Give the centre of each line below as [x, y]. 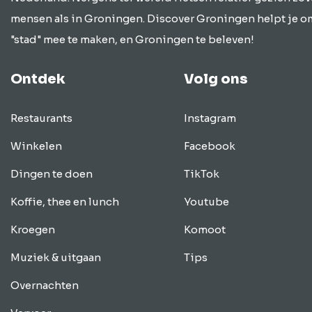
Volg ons [216, 79]
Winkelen [36, 146]
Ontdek [38, 79]
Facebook [209, 146]
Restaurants [41, 118]
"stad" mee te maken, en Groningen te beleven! [132, 39]
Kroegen [33, 229]
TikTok [201, 174]
